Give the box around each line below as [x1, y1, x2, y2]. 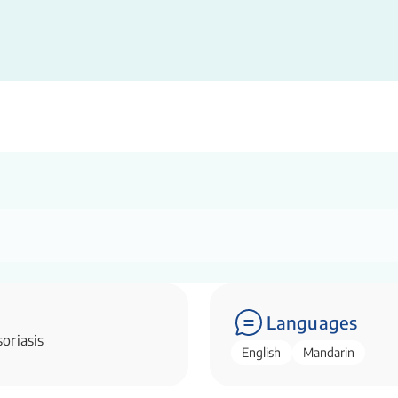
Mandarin [302, 345, 355, 360]
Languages [267, 311, 357, 333]
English [242, 345, 282, 360]
